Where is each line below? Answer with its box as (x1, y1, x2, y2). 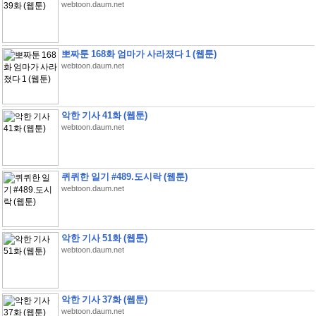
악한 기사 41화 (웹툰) (61, 110, 147, 121)
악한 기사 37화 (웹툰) (61, 294, 147, 305)
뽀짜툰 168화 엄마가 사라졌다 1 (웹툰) (61, 49, 217, 59)
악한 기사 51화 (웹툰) (61, 233, 147, 243)
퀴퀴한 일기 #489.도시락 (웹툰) (61, 171, 188, 182)
